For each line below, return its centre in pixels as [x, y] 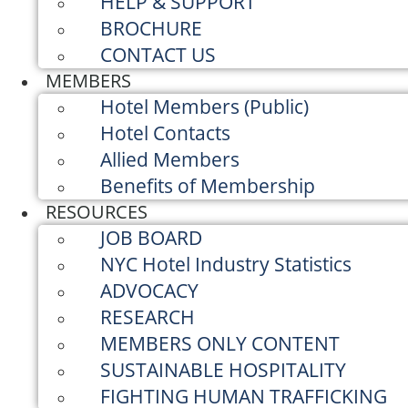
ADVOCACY [149, 291]
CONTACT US [158, 55]
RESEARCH [148, 317]
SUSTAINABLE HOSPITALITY [223, 370]
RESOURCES [97, 212]
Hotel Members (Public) [204, 107]
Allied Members [170, 159]
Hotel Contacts [165, 133]
